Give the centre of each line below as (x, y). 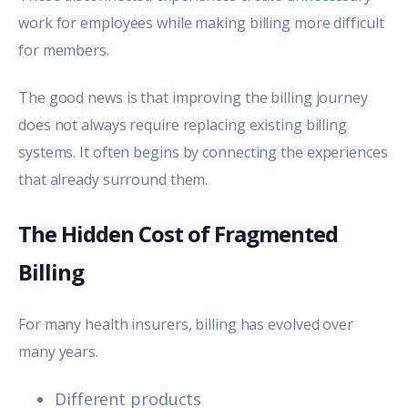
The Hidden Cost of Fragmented (178, 233)
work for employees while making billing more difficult (201, 22)
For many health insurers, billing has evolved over (186, 324)
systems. (49, 153)
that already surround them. (113, 180)
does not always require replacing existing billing (183, 125)
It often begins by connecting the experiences (234, 153)
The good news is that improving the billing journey (193, 98)
